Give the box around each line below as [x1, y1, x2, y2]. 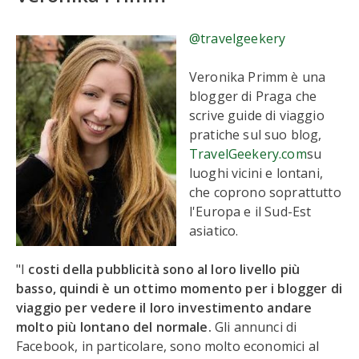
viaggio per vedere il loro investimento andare [16, 299, 313, 317]
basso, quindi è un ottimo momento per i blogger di [16, 280, 343, 297]
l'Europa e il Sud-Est [189, 203, 312, 220]
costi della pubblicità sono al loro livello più [25, 260, 301, 278]
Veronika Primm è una [189, 68, 326, 86]
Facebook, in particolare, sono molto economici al [16, 337, 319, 355]
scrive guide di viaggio [189, 107, 325, 124]
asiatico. [189, 222, 239, 240]
